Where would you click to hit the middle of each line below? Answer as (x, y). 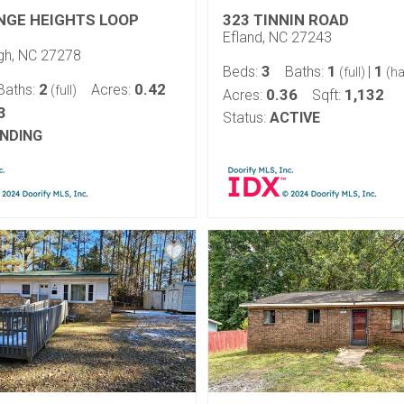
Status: (244, 118)
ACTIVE (295, 118)
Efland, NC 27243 (277, 37)
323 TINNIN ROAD (286, 20)
